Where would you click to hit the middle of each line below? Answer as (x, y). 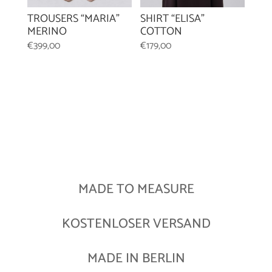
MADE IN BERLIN (136, 259)
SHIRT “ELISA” (173, 19)
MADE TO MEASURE (136, 190)
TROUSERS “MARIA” (73, 19)
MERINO (47, 31)
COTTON (161, 31)
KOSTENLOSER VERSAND (136, 224)
